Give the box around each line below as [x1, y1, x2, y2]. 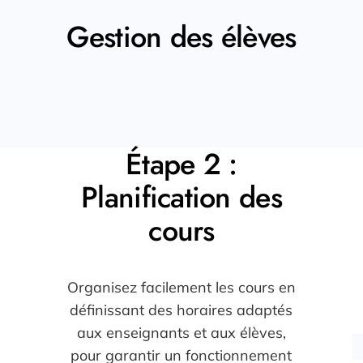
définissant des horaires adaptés [70, 301, 293, 320]
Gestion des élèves [66, 15, 297, 59]
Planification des [81, 176, 282, 220]
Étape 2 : [126, 143, 237, 186]
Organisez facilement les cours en [66, 278, 296, 297]
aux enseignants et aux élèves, [76, 323, 286, 343]
